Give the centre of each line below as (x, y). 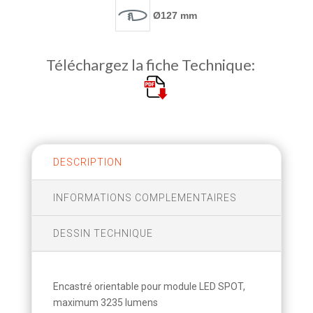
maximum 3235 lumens (105, 303)
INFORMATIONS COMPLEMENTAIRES (145, 198)
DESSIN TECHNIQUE (103, 234)
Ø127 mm (174, 16)
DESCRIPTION (87, 162)
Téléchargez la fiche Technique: (156, 64)
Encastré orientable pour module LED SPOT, (149, 287)
